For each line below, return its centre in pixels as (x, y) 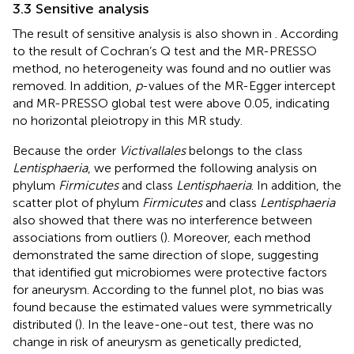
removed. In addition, (74, 85)
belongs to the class (244, 150)
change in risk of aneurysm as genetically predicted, (157, 341)
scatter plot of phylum (77, 202)
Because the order (66, 150)
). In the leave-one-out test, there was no (196, 324)
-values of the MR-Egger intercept (239, 85)
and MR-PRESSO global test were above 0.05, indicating (171, 103)
